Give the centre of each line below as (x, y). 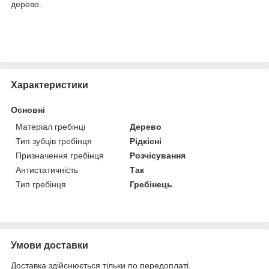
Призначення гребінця (60, 155)
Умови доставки (50, 245)
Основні (28, 110)
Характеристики (50, 85)
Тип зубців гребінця (54, 141)
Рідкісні (146, 141)
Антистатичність (47, 170)
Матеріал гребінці (50, 126)
